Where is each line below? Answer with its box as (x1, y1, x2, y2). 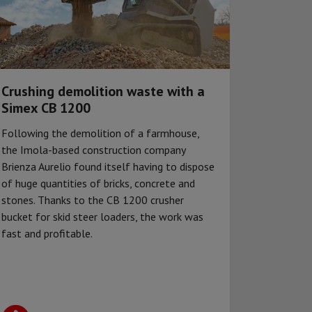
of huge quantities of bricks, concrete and (1, 175, 195, 190)
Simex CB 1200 (1, 98, 91, 117)
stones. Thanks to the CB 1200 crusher (1, 192, 184, 207)
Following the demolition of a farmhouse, (1, 125, 199, 140)
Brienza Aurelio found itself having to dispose (1, 159, 214, 173)
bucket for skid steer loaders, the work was (1, 209, 203, 224)
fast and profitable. (1, 226, 93, 240)
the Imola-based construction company (1, 142, 185, 157)
